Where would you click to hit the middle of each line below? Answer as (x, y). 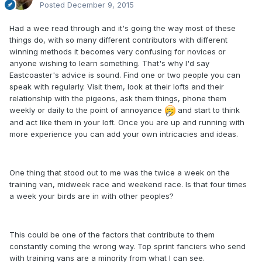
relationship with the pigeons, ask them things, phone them (118, 98)
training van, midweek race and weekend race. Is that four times (128, 184)
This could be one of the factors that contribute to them (112, 234)
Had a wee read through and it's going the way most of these (123, 28)
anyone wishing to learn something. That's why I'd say (109, 63)
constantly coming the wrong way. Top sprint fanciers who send (127, 246)
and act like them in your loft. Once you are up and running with (127, 122)
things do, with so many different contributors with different (118, 39)
